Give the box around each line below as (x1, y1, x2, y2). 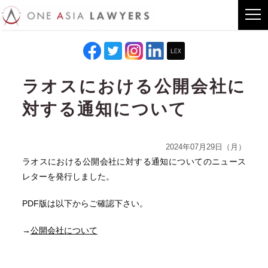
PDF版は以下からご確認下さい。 (22, 199, 148, 208)
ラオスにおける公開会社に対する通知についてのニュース (22, 157, 246, 166)
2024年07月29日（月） (166, 143, 246, 151)
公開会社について (30, 226, 98, 235)
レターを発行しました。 (22, 172, 114, 181)
